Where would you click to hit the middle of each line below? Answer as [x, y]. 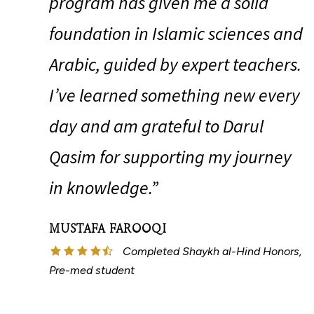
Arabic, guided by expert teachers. [175, 64]
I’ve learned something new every [175, 95]
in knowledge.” [104, 187]
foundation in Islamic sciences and [176, 33]
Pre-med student [92, 270]
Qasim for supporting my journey [170, 156]
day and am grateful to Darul [156, 125]
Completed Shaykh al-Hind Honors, [212, 251]
